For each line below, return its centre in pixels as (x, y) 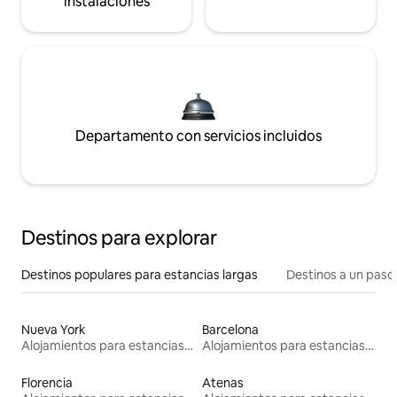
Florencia (47, 383)
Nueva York (54, 330)
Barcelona (230, 330)
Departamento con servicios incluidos (198, 136)
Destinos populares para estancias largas (140, 275)
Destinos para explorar (119, 238)
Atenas (223, 383)
